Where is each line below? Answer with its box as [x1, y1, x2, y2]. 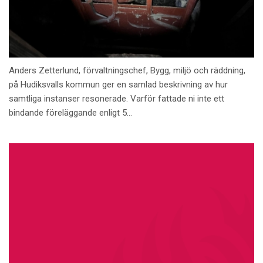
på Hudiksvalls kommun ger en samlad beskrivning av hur [9, 79, 228, 90]
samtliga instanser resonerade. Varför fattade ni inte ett [9, 93, 224, 104]
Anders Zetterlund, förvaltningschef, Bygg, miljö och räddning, [9, 65, 245, 76]
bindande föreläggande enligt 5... [9, 107, 132, 118]
